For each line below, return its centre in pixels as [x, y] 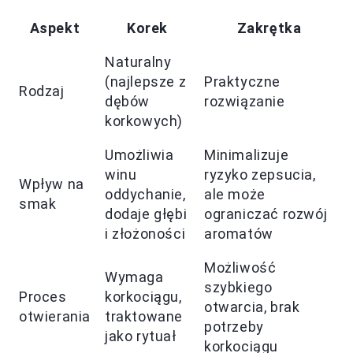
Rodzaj [42, 91]
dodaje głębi [146, 214]
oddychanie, [145, 194]
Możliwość [240, 268]
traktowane [144, 316]
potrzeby [234, 327]
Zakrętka [269, 28]
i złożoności [145, 234]
